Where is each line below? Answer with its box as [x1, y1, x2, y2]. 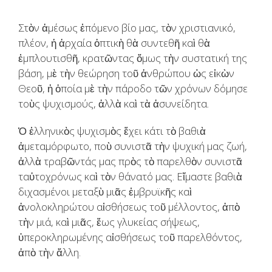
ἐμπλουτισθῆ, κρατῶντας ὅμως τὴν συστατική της [18, 51, 247, 66]
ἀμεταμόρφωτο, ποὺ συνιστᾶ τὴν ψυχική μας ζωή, [18, 139, 247, 154]
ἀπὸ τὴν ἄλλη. [18, 245, 81, 260]
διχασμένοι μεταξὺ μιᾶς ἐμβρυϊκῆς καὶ [18, 185, 192, 199]
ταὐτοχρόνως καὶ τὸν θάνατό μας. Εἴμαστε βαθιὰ [18, 169, 242, 184]
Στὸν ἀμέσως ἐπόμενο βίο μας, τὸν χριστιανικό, [18, 21, 236, 35]
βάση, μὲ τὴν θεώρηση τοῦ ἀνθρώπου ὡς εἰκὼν [18, 66, 234, 81]
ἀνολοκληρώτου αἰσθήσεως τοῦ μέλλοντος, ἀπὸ [18, 200, 240, 214]
